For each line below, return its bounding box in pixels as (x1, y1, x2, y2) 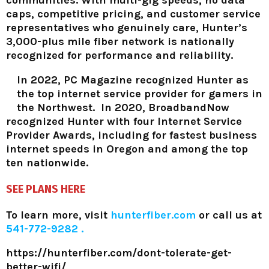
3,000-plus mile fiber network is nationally (6, 34, 234, 48)
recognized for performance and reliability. (6, 48, 233, 62)
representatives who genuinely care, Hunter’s (6, 20, 247, 34)
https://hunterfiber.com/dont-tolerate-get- (6, 246, 232, 259)
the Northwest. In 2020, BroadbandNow (17, 100, 229, 114)
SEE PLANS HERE (6, 182, 85, 196)
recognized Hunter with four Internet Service (6, 114, 242, 128)
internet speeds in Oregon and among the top (6, 142, 248, 156)
